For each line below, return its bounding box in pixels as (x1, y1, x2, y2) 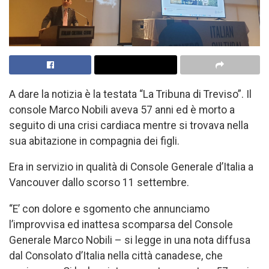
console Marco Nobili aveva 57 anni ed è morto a (9, 103, 235, 116)
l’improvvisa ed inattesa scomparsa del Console (9, 218, 233, 231)
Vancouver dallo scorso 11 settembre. (9, 177, 189, 189)
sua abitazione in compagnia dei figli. (9, 134, 180, 147)
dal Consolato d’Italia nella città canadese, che (9, 249, 223, 262)
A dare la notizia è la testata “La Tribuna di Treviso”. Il (9, 88, 252, 100)
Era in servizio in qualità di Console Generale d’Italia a (9, 161, 253, 174)
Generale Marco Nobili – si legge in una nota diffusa (9, 234, 250, 246)
